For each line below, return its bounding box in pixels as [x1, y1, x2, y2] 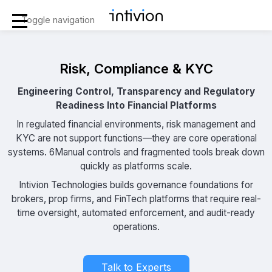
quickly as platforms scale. [80, 160, 192, 172]
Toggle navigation [21, 14, 95, 25]
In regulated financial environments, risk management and [16, 118, 256, 130]
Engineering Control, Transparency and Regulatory [17, 86, 255, 97]
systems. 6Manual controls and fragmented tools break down [7, 146, 265, 158]
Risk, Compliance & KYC [59, 61, 213, 76]
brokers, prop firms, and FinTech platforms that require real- [11, 193, 261, 205]
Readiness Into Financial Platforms [55, 100, 217, 111]
